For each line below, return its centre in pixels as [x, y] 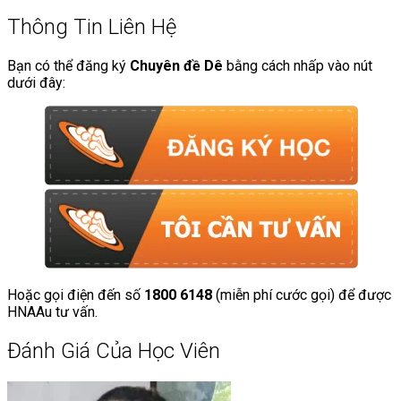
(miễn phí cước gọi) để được [302, 294]
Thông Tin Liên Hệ [92, 27]
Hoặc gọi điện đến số [76, 294]
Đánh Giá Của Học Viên [114, 350]
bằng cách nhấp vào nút [298, 65]
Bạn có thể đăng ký [68, 65]
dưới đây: [36, 82]
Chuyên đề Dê [176, 65]
